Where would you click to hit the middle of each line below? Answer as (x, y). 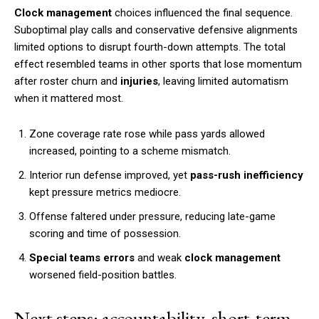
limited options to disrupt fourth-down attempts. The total (150, 47)
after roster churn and (67, 81)
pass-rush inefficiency (247, 175)
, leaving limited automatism (223, 81)
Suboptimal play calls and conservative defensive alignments (156, 30)
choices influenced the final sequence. (202, 12)
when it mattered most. (69, 98)
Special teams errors (82, 257)
